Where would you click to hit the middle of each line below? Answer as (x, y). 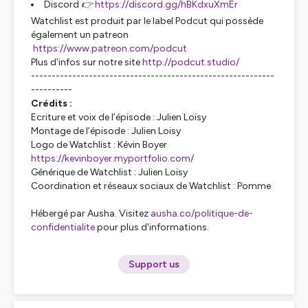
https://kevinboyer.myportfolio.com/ (112, 158)
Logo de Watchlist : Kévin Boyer (99, 145)
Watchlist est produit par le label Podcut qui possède (147, 21)
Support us (154, 264)
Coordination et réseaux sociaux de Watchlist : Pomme (151, 186)
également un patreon (80, 35)
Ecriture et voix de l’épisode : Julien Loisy (119, 117)
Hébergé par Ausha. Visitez (91, 213)
